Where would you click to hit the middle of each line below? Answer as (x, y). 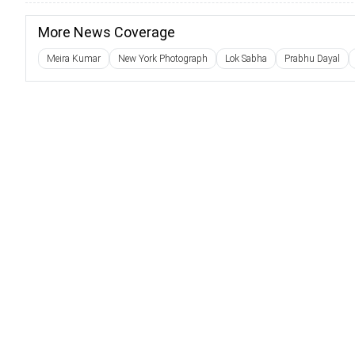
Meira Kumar (74, 59)
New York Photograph (163, 59)
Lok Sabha (246, 59)
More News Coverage (107, 32)
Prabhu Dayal (312, 59)
